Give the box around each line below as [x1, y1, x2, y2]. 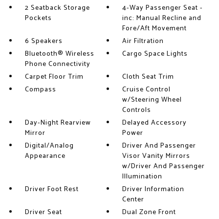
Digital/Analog [24, 140, 74, 152]
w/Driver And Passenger [122, 161, 205, 172]
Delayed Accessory [122, 117, 187, 129]
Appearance [24, 151, 66, 162]
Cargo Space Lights [122, 48, 188, 60]
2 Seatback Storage [24, 2, 90, 14]
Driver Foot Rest [24, 184, 79, 195]
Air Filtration [122, 36, 164, 47]
